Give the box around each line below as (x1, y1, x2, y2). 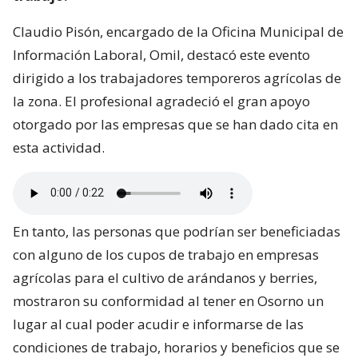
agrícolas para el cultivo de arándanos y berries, (13, 268, 317, 287)
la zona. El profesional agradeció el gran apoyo (13, 91, 310, 110)
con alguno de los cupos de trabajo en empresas (13, 245, 319, 264)
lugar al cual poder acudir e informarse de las (13, 314, 304, 333)
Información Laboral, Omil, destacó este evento (13, 45, 310, 64)
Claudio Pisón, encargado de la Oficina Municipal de (13, 22, 344, 41)
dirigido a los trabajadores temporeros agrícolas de (13, 68, 341, 87)
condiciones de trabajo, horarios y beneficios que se (13, 337, 340, 356)
